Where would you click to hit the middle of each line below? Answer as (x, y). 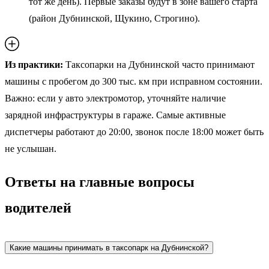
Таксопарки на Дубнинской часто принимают (159, 65)
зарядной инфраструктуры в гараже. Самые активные (115, 115)
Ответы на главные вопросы (100, 182)
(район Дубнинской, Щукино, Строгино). (114, 18)
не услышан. (31, 149)
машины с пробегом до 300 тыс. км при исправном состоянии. (134, 81)
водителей (38, 207)
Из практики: (34, 65)
